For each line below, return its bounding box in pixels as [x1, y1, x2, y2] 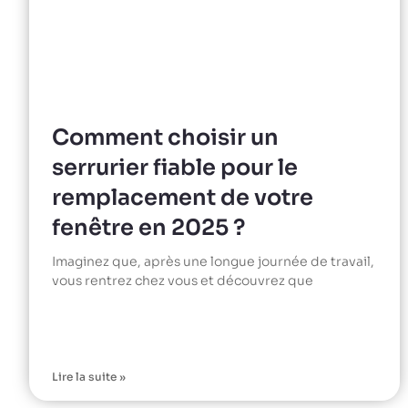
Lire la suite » [52, 369, 126, 383]
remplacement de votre [52, 183, 313, 211]
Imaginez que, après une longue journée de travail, [52, 252, 374, 270]
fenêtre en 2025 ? [52, 213, 245, 241]
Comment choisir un [52, 123, 279, 151]
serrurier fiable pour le [52, 153, 298, 181]
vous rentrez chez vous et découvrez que [52, 271, 313, 289]
